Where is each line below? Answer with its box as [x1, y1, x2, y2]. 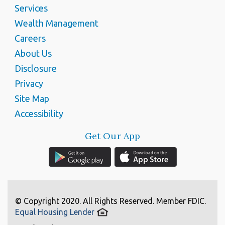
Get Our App [84, 130, 141, 142]
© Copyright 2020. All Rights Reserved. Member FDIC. [15, 196, 206, 206]
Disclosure [15, 63, 57, 74]
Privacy [15, 78, 43, 89]
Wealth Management [15, 18, 98, 29]
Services [15, 3, 48, 14]
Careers [15, 33, 46, 44]
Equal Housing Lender [15, 207, 94, 217]
